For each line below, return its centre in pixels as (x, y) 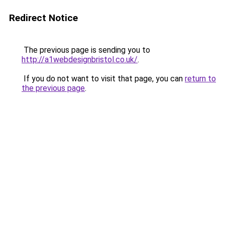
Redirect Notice (43, 18)
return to (200, 79)
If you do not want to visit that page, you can (103, 79)
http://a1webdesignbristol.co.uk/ (80, 60)
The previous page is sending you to (86, 50)
